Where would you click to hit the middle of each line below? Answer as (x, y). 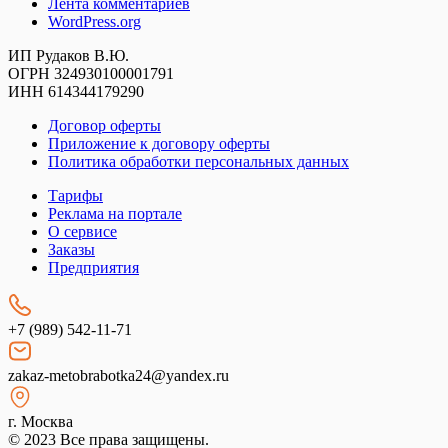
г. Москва (40, 421)
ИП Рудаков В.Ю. (68, 55)
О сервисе (82, 231)
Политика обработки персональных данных (198, 161)
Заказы (71, 249)
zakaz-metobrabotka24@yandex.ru (118, 375)
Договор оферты (104, 125)
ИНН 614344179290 (76, 91)
